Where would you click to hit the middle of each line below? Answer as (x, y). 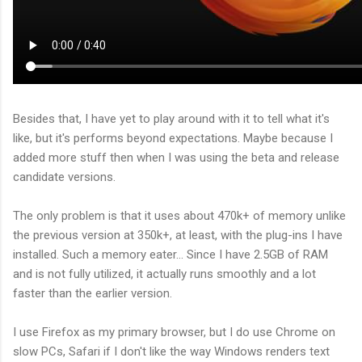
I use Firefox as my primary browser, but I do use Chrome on (174, 332)
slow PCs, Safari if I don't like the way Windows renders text (171, 351)
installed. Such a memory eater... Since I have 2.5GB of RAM (170, 254)
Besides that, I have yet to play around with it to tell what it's (171, 118)
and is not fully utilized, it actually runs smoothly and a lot (164, 274)
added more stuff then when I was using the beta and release (176, 157)
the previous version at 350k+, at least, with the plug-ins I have (178, 235)
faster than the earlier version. (93, 293)
